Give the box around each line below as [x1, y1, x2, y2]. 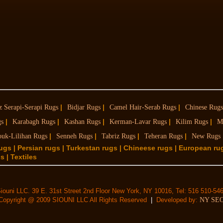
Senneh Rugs [56, 132, 93, 140]
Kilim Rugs [176, 118, 208, 125]
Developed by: [156, 196, 200, 204]
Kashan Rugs [64, 118, 101, 125]
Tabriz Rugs [102, 132, 135, 140]
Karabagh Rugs [12, 118, 55, 125]
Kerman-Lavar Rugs [110, 118, 167, 125]
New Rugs [192, 132, 221, 140]
